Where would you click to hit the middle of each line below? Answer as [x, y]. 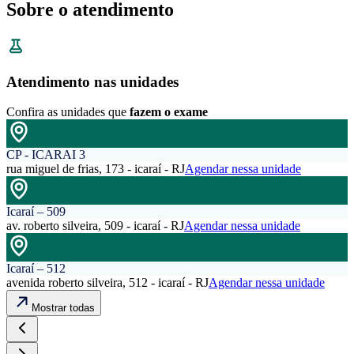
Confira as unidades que [66, 112]
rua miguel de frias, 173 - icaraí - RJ [96, 169]
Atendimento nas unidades [92, 81]
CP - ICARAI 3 [46, 155]
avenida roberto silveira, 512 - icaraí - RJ [107, 283]
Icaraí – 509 [36, 212]
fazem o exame [169, 112]
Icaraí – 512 [36, 269]
